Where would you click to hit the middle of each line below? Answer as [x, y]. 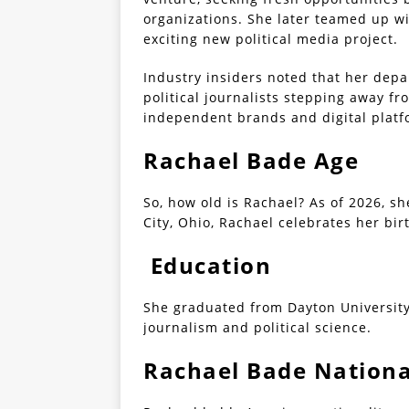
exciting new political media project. [271, 39]
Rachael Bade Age [251, 161]
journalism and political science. [257, 328]
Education [207, 266]
